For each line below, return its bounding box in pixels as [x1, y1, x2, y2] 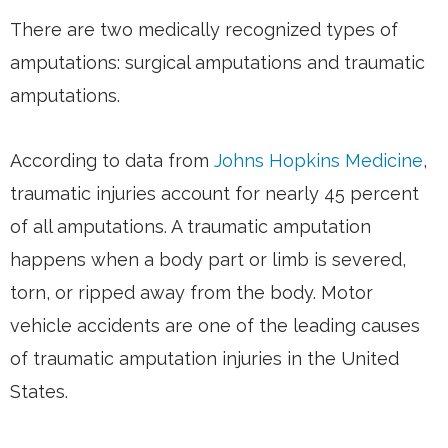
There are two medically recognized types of [10, 18, 398, 40]
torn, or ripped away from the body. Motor [10, 281, 373, 303]
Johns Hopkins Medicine [214, 149, 423, 171]
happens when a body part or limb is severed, [10, 248, 406, 270]
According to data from [10, 149, 214, 171]
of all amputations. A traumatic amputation [10, 215, 371, 237]
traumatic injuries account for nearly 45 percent [10, 182, 419, 204]
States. [10, 380, 68, 402]
